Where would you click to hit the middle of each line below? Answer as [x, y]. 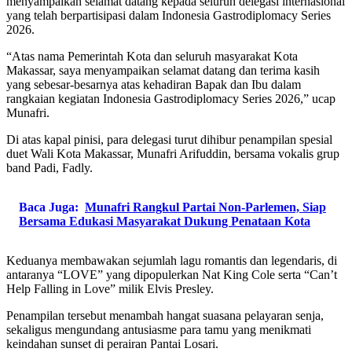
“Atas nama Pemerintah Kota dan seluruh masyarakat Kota [152, 56]
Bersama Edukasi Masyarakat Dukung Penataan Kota [165, 221]
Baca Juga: [49, 207]
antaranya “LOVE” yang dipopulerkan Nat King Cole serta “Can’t [172, 274]
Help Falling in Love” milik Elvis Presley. [110, 288]
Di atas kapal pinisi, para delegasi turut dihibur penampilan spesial [169, 139]
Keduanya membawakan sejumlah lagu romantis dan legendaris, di [172, 260]
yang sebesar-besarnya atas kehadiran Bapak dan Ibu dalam [154, 84]
